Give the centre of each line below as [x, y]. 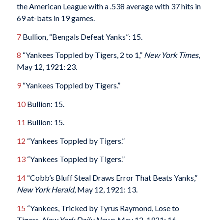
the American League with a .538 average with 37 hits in [109, 6]
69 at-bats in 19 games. [55, 18]
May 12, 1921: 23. [47, 67]
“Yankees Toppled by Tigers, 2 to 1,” [82, 55]
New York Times [171, 55]
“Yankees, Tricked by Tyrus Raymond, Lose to [102, 208]
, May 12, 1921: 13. [106, 189]
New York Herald [45, 189]
